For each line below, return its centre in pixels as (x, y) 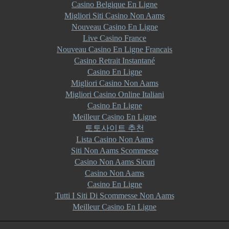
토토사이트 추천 (114, 128)
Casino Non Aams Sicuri (114, 162)
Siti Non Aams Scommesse (114, 151)
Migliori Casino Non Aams (114, 83)
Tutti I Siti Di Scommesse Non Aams (114, 196)
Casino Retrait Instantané (114, 61)
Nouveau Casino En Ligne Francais (114, 49)
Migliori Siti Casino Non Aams (114, 16)
